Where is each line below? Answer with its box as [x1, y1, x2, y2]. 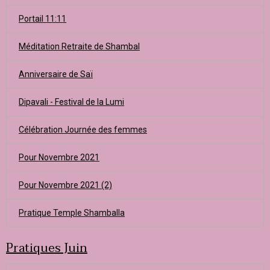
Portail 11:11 [19, 14, 66, 24]
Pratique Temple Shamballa [19, 208, 125, 218]
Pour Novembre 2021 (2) [19, 180, 112, 190]
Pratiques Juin [6, 238, 87, 259]
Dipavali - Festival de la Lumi [19, 97, 124, 107]
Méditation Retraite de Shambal [19, 42, 140, 51]
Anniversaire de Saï [19, 69, 93, 79]
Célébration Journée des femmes [19, 125, 147, 134]
